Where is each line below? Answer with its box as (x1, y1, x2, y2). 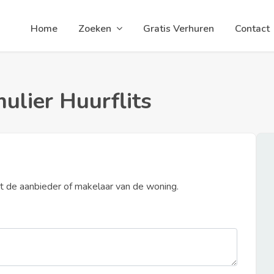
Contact (234, 22, 270, 35)
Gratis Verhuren (143, 22, 214, 35)
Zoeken (78, 22, 111, 35)
